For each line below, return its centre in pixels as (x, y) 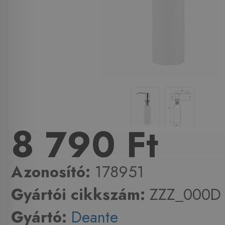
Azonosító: (50, 172)
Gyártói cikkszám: (78, 195)
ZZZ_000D (183, 195)
